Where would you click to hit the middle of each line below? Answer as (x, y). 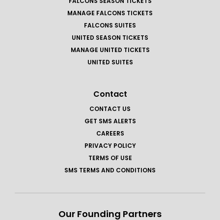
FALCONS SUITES (110, 25)
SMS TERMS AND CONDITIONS (110, 170)
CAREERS (110, 133)
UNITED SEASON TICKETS (110, 37)
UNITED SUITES (110, 62)
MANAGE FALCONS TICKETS (110, 13)
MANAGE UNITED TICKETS (110, 50)
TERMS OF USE (110, 158)
